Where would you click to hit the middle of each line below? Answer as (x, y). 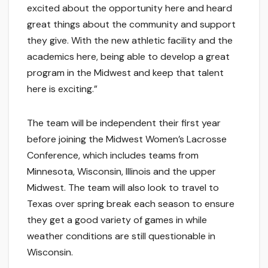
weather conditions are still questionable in (121, 236)
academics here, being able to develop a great (128, 57)
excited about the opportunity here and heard (130, 8)
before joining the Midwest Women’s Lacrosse (127, 139)
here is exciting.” (62, 89)
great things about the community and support (131, 25)
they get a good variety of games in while (117, 220)
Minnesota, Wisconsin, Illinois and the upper (121, 172)
